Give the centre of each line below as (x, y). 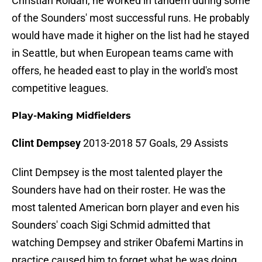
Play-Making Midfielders (71, 116)
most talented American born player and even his (125, 208)
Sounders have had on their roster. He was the (119, 190)
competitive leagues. (60, 88)
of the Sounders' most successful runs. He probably (131, 18)
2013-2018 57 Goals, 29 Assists (154, 143)
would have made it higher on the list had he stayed (130, 36)
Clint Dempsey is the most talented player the (117, 173)
